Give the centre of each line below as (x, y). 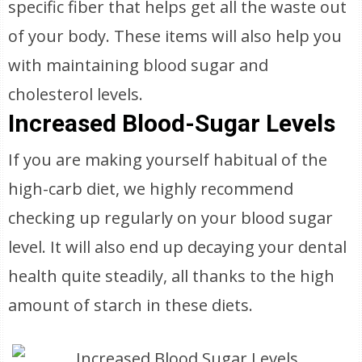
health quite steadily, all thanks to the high (172, 276)
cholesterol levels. (76, 94)
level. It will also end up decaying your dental (178, 247)
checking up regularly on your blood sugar (171, 218)
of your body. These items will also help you (175, 36)
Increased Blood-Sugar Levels (172, 123)
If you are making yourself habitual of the (168, 160)
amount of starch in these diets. (131, 305)
